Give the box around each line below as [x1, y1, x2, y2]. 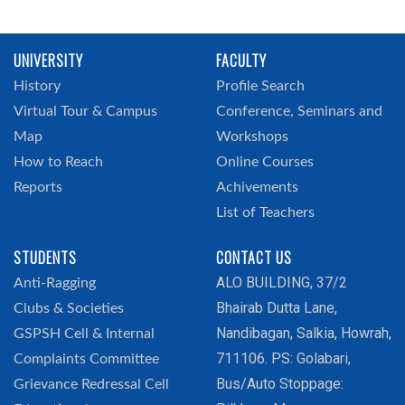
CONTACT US [216, 247, 292, 268]
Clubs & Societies [14, 301, 124, 316]
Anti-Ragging [14, 276, 96, 290]
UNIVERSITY [14, 50, 83, 71]
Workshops [216, 129, 288, 144]
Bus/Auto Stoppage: [216, 375, 344, 392]
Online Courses [216, 155, 314, 169]
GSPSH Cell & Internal [14, 326, 155, 341]
